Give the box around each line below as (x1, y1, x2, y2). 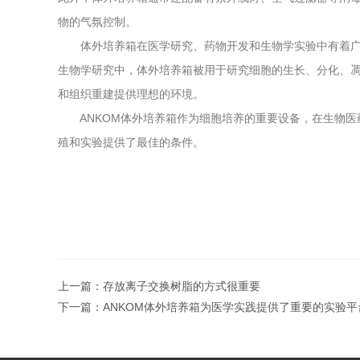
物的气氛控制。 (58, 15, 137, 28)
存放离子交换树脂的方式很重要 (103, 280, 260, 292)
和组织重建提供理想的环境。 (58, 88, 204, 100)
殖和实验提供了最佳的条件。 (58, 136, 204, 149)
